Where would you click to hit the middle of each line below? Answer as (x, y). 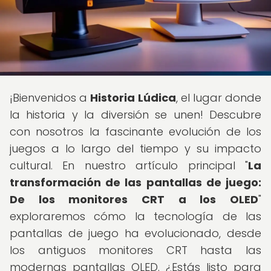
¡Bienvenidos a (50, 98)
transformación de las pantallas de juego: (135, 182)
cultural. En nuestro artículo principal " (129, 165)
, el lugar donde (219, 98)
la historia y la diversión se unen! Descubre (135, 115)
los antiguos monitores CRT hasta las (135, 250)
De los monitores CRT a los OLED (134, 199)
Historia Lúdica (133, 98)
